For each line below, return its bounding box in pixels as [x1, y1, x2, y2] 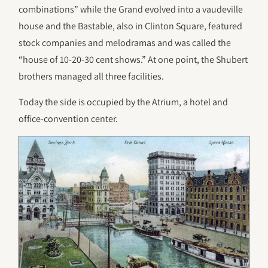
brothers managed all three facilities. [19, 70, 165, 83]
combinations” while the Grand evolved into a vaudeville [19, 3, 243, 16]
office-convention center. [19, 112, 118, 125]
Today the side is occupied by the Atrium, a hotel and [19, 95, 229, 108]
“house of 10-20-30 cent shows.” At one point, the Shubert [19, 53, 248, 66]
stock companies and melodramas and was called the [19, 36, 232, 50]
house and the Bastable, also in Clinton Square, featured [19, 20, 243, 33]
